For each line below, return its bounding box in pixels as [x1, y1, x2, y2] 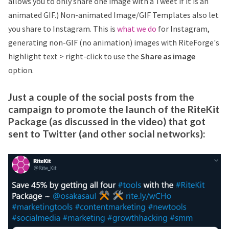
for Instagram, [156, 23, 210, 34]
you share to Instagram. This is [8, 23, 117, 34]
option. [8, 64, 34, 75]
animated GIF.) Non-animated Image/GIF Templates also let [8, 9, 219, 20]
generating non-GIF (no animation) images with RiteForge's [8, 37, 219, 48]
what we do [117, 23, 156, 34]
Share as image [141, 51, 195, 61]
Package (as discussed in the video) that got [8, 116, 205, 128]
